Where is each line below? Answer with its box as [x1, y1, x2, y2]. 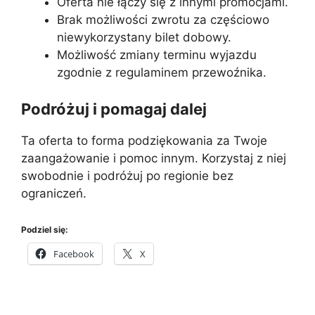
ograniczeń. [21, 186, 86, 200]
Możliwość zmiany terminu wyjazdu [57, 48, 257, 62]
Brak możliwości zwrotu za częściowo [57, 13, 269, 27]
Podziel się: [21, 224, 68, 235]
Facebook [53, 247, 94, 260]
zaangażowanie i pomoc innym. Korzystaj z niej [21, 150, 286, 165]
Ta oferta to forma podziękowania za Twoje [21, 133, 267, 148]
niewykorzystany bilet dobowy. [57, 30, 231, 44]
